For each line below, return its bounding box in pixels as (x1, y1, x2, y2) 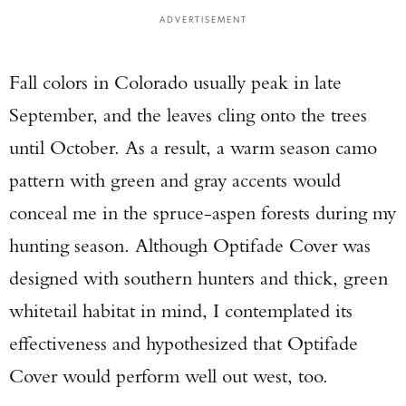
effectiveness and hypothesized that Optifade (9, 331, 358, 355)
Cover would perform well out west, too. (9, 363, 333, 388)
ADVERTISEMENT (159, 13, 247, 24)
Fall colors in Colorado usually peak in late (9, 70, 342, 94)
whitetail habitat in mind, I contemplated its (9, 298, 353, 323)
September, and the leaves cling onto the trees (9, 102, 367, 127)
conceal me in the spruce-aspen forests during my (9, 200, 396, 225)
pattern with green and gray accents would (9, 168, 341, 192)
